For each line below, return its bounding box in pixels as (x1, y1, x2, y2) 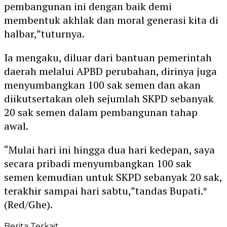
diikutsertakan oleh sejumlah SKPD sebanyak (4, 91, 214, 105)
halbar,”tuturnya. (4, 26, 85, 41)
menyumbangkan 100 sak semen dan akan (4, 78, 201, 92)
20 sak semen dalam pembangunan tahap (4, 105, 198, 119)
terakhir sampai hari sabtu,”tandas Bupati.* (4, 183, 207, 198)
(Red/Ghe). (4, 197, 53, 211)
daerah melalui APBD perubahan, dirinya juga (4, 64, 217, 78)
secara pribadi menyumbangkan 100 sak (4, 156, 192, 170)
